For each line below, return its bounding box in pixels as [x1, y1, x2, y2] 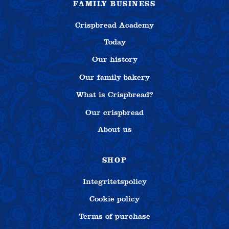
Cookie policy [89, 194, 140, 204]
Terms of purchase [79, 212, 150, 221]
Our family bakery [79, 73, 150, 82]
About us [97, 125, 132, 134]
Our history [91, 55, 138, 64]
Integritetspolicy [82, 176, 147, 186]
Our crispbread [85, 107, 144, 117]
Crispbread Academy [75, 20, 154, 30]
